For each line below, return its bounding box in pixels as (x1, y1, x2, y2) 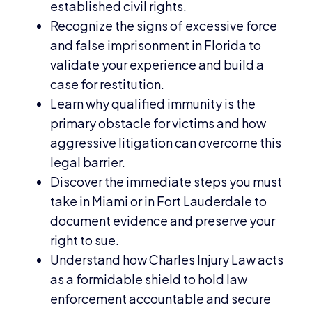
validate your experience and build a (50, 56, 265, 72)
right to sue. (50, 231, 120, 248)
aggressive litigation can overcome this (50, 134, 282, 150)
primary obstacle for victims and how (50, 114, 267, 131)
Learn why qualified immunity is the (50, 95, 256, 111)
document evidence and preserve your (50, 212, 276, 228)
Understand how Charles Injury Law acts (50, 251, 284, 267)
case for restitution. (50, 75, 165, 92)
